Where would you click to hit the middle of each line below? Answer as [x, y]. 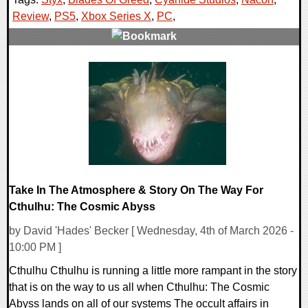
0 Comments [49, 69]
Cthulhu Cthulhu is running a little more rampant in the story [153, 270]
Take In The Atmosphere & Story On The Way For [136, 190]
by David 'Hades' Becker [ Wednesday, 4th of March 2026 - [151, 230]
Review [31, 16]
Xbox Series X [116, 16]
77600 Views [48, 85]
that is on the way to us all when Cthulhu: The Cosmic [139, 287]
